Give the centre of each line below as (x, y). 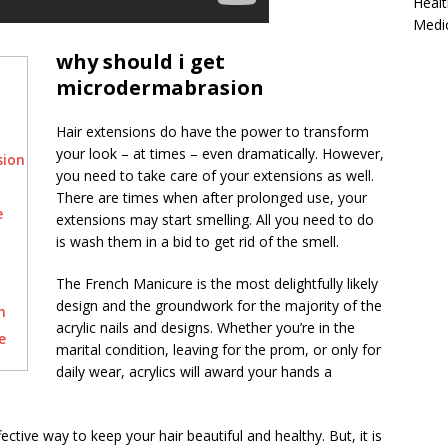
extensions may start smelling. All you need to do (215, 219)
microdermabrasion (160, 87)
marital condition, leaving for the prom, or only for (218, 349)
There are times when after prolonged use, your (211, 197)
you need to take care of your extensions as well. (215, 175)
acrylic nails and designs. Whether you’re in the (205, 327)
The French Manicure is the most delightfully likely (217, 283)
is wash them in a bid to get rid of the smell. (197, 241)
